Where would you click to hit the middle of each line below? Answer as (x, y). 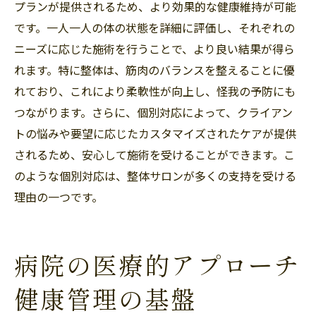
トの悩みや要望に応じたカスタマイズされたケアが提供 (155, 133)
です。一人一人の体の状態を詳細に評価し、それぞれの (154, 27)
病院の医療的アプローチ (158, 266)
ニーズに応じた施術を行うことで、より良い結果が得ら (154, 48)
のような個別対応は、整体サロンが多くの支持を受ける (155, 175)
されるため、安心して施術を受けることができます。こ (154, 154)
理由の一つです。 (59, 196)
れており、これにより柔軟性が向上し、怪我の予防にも (155, 91)
